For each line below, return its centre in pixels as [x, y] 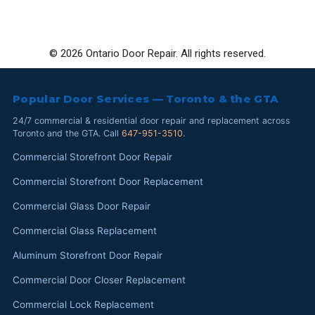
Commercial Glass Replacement [85, 230]
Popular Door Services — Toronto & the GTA [146, 98]
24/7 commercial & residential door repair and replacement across [152, 120]
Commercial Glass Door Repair [82, 206]
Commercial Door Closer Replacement [99, 279]
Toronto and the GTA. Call [67, 133]
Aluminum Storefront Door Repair [88, 255]
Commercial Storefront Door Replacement [108, 181]
